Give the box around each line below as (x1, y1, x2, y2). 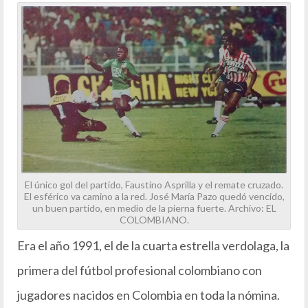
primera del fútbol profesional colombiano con (17, 262, 262, 278)
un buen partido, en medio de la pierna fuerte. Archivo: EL (32, 201, 276, 214)
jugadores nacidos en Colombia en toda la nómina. (17, 287, 280, 302)
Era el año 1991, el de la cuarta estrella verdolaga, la (17, 237, 289, 253)
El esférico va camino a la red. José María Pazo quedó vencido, (23, 190, 285, 202)
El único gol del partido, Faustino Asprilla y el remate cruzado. (25, 178, 283, 190)
